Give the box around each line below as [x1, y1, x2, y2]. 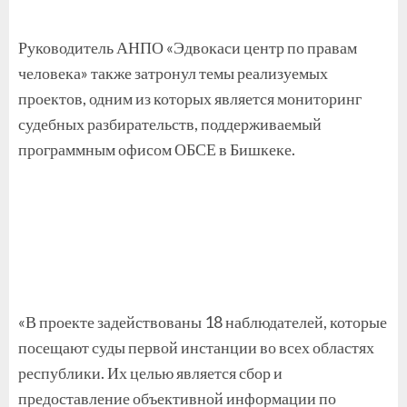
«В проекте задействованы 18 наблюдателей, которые [18, 311, 387, 332]
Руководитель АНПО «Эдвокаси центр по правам [18, 36, 357, 57]
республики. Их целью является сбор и [18, 362, 283, 382]
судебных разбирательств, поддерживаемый [18, 113, 322, 134]
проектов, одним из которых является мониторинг [18, 87, 362, 108]
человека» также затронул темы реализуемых [18, 62, 328, 83]
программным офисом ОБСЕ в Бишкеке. [18, 138, 295, 159]
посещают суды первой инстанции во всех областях [18, 336, 374, 357]
